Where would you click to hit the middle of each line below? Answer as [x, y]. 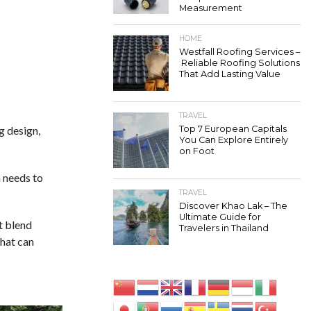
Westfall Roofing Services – [239, 52]
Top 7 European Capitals [233, 129]
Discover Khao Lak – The [233, 206]
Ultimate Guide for [220, 217]
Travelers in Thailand [224, 228]
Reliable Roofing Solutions [239, 63]
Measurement [211, 8]
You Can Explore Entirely [234, 140]
